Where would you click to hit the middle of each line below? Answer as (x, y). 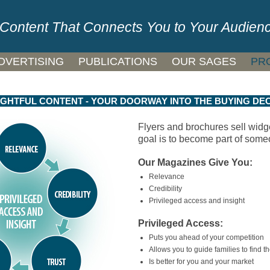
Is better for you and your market (201, 262)
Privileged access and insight (197, 201)
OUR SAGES (204, 61)
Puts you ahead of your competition (206, 237)
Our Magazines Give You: (195, 162)
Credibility (165, 189)
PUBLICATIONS (118, 61)
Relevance (167, 177)
